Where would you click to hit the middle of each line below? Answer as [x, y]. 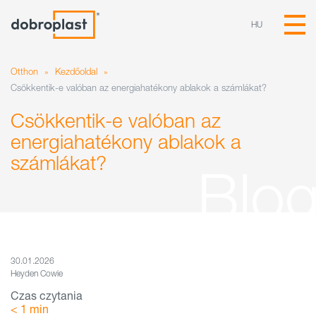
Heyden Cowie [37, 273]
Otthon [24, 71]
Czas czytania [47, 295]
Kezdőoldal [76, 71]
